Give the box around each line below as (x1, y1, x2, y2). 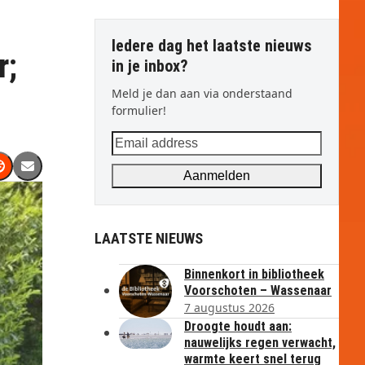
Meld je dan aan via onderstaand (112, 86, 292, 101)
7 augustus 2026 (184, 300, 275, 315)
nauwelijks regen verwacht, (184, 335, 336, 350)
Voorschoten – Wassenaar (184, 283, 332, 298)
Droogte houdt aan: (184, 319, 292, 334)
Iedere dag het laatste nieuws (112, 36, 312, 55)
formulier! (112, 103, 166, 118)
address (111, 151, 161, 169)
